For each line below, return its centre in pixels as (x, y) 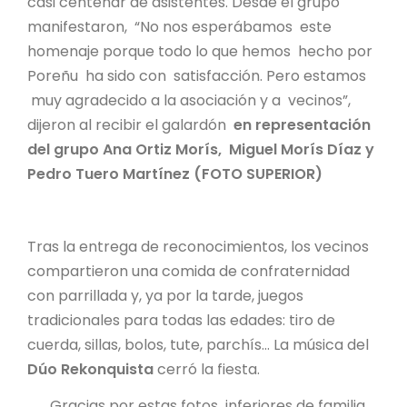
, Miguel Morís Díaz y (298, 149)
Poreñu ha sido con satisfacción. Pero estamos (197, 75)
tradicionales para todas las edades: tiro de (181, 320)
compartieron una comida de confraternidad (189, 271)
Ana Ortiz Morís (160, 149)
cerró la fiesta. (207, 369)
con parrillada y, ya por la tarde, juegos (165, 295)
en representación (302, 124)
